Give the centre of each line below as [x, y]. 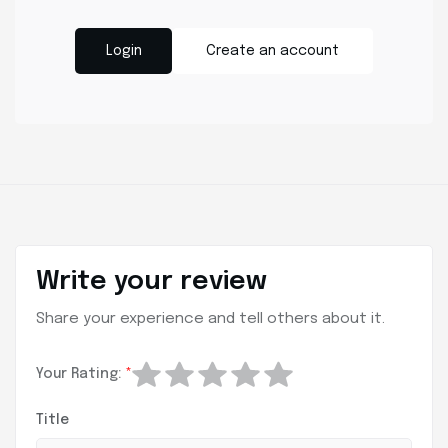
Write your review [151, 282]
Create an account [272, 51]
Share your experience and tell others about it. [210, 319]
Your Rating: [80, 374]
